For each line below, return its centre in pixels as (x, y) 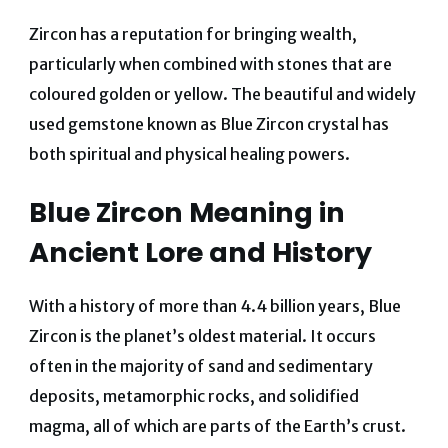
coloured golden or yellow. (129, 94)
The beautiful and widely (323, 94)
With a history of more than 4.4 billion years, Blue (214, 306)
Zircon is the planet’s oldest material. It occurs (202, 336)
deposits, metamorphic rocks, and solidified (193, 396)
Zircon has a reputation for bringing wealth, (192, 34)
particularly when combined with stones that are (210, 64)
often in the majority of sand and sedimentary (200, 366)
